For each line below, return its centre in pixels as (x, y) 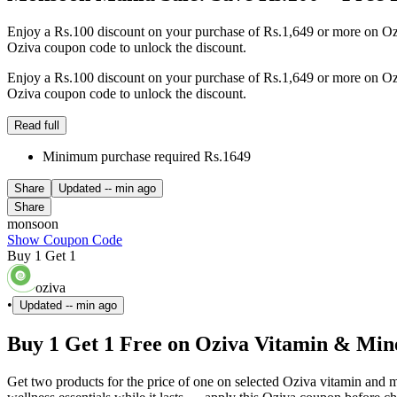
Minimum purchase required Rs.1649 (147, 156)
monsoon (33, 223)
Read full (37, 125)
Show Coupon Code (65, 239)
